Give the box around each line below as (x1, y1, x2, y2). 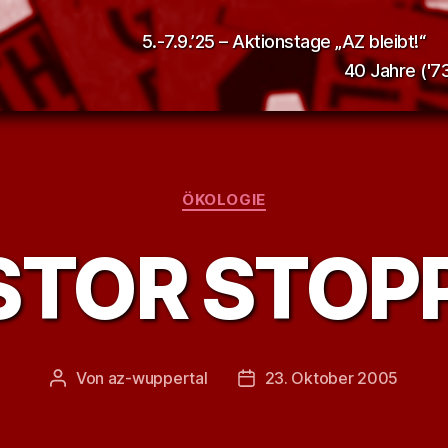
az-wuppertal (107, 367, 208, 388)
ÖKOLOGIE (182, 190, 266, 209)
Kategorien (223, 180, 312, 201)
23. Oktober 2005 (264, 367, 399, 388)
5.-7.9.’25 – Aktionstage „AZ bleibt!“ (141, 30, 426, 52)
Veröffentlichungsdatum (245, 369, 423, 390)
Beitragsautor (56, 369, 158, 390)
